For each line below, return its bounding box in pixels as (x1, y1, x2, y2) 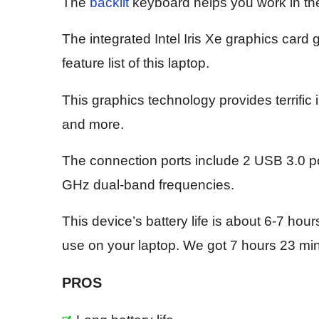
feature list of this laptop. (62, 56, 209, 71)
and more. (62, 116, 124, 132)
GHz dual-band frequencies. (62, 177, 234, 192)
